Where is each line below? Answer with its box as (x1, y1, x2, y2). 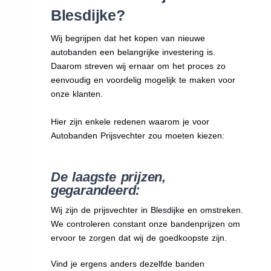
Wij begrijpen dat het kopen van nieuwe (50, 33, 205, 44)
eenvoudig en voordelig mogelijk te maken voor (50, 75, 235, 85)
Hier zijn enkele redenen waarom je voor (50, 117, 209, 127)
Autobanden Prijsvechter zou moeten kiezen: (50, 131, 224, 141)
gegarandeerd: (50, 183, 140, 198)
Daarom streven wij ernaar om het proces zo (50, 61, 226, 71)
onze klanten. (50, 89, 103, 99)
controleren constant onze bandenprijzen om (66, 219, 240, 229)
